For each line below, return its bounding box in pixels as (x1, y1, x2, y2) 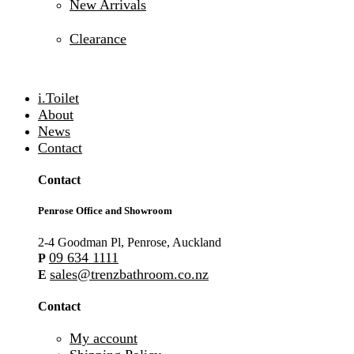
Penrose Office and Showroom (38, 205, 172, 217)
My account (70, 330, 137, 347)
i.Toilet (38, 90, 79, 106)
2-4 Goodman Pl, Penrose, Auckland (38, 235, 221, 249)
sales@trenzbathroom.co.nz (50, 265, 209, 282)
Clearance (70, 31, 126, 47)
